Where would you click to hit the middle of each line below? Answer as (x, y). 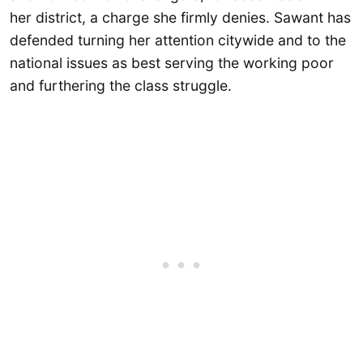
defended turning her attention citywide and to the (178, 41)
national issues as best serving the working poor (172, 63)
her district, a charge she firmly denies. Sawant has (180, 18)
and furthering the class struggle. (121, 86)
